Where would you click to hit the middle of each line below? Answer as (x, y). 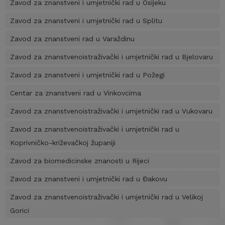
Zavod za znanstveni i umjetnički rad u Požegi (87, 75)
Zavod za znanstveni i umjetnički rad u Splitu (86, 21)
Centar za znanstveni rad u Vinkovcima (76, 93)
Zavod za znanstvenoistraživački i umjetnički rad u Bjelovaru (111, 57)
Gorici (20, 211)
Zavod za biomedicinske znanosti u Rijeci (80, 161)
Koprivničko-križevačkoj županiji (63, 143)
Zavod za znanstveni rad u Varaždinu (72, 39)
